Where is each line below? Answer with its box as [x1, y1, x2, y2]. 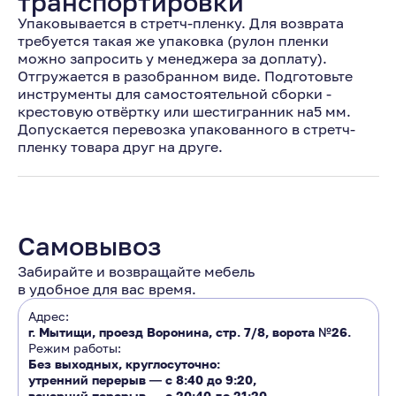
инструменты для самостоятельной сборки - [18, 85, 331, 103]
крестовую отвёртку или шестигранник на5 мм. [18, 103, 351, 120]
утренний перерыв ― [28, 372, 165, 387]
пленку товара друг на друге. [18, 138, 223, 156]
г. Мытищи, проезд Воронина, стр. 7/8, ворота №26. [28, 324, 351, 339]
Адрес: [28, 308, 69, 324]
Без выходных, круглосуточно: [28, 356, 220, 371]
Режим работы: [28, 340, 121, 355]
